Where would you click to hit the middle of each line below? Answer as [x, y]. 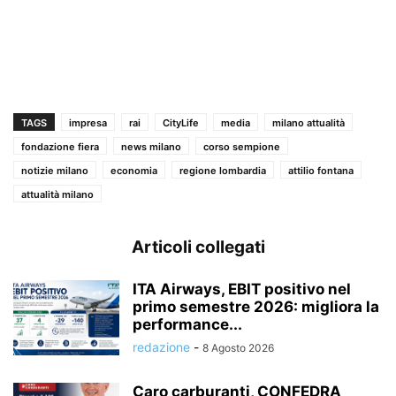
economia [134, 171]
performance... [187, 325]
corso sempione [242, 147]
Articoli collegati [198, 247]
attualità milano [57, 195]
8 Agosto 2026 [238, 348]
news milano [151, 147]
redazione [161, 347]
